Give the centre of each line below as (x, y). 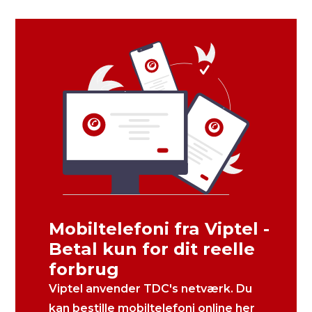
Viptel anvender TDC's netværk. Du (151, 288)
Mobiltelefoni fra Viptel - (159, 228)
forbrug (84, 268)
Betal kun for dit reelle (152, 248)
